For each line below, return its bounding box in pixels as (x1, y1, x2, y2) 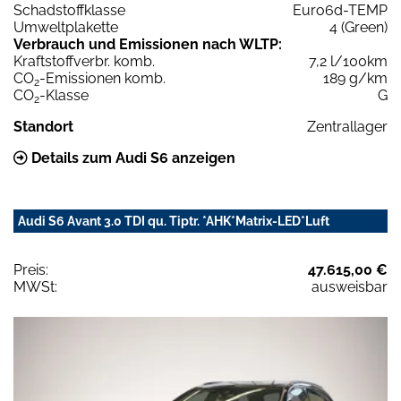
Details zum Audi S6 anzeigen (28, 149, 235, 167)
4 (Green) (329, 19, 388, 37)
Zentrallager (307, 118, 388, 136)
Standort (13, 118, 73, 136)
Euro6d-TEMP (293, 2, 388, 20)
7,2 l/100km (309, 53, 388, 71)
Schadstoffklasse (13, 2, 125, 20)
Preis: (13, 261, 48, 279)
